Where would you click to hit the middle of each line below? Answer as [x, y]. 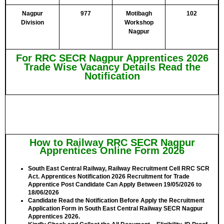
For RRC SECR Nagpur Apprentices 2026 [112, 58]
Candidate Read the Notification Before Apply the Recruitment [116, 200]
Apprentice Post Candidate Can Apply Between [95, 184]
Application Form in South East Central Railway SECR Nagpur [115, 208]
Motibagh [139, 13]
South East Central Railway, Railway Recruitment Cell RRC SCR [119, 168]
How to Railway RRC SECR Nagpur [112, 142]
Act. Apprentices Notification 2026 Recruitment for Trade [109, 176]
